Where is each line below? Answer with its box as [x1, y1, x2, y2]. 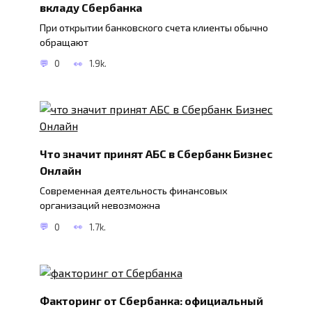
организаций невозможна [39, 199, 160, 212]
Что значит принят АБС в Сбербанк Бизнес [39, 146, 273, 160]
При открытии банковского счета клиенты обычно [39, 21, 268, 33]
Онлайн [39, 163, 81, 177]
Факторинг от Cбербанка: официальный [39, 293, 263, 307]
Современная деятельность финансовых [39, 185, 228, 197]
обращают [39, 36, 88, 48]
